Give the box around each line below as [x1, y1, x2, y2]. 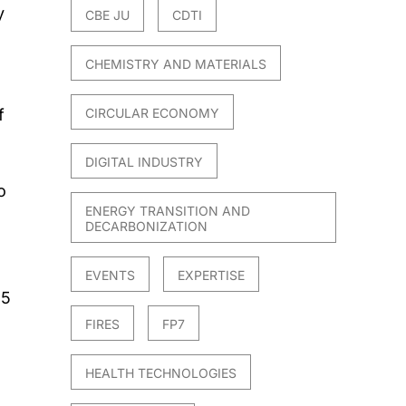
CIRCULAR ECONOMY [85, 105, 220, 121]
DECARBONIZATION [85, 218, 208, 235]
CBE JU [85, 7, 130, 24]
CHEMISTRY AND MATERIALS [85, 56, 267, 72]
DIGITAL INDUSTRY [85, 154, 204, 170]
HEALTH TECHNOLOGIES [85, 365, 237, 382]
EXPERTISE [178, 267, 246, 284]
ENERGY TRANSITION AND [85, 203, 251, 219]
